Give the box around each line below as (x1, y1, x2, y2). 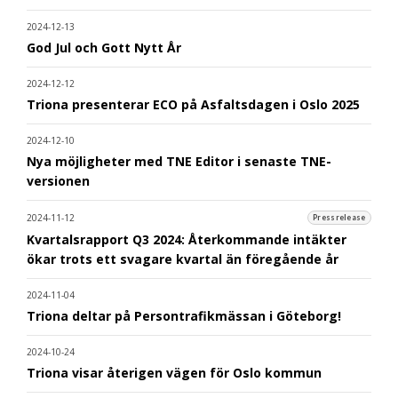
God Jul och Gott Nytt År (27, 38, 181, 56)
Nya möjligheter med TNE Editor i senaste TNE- (27, 152, 331, 170)
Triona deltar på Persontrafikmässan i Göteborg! (27, 306, 341, 324)
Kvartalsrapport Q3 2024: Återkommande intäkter (27, 230, 346, 248)
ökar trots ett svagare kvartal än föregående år (27, 250, 338, 267)
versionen (27, 171, 90, 189)
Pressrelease (313, 213, 366, 223)
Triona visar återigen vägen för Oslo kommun (27, 363, 322, 381)
